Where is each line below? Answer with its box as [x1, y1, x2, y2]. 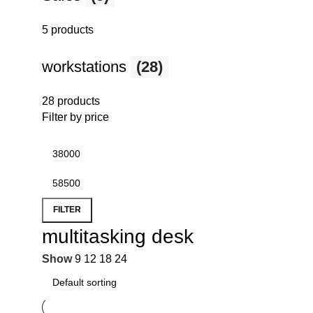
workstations [42, 57, 131, 75]
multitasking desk [42, 225, 194, 247]
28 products [42, 94, 100, 107]
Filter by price [42, 110, 109, 123]
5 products [42, 23, 94, 36]
